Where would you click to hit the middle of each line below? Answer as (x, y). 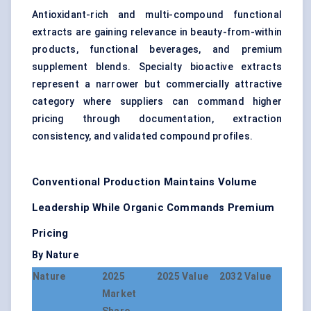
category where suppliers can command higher (157, 102)
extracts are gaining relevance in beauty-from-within (157, 32)
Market (119, 294)
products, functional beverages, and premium (157, 50)
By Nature (55, 255)
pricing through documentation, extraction (157, 119)
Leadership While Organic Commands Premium (153, 208)
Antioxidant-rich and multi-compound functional (157, 15)
